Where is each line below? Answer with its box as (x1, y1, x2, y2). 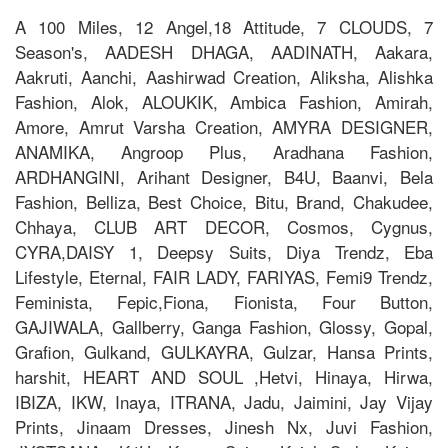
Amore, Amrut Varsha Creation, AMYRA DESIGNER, (15, 113, 433, 139)
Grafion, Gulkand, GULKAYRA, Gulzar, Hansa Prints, (15, 338, 433, 364)
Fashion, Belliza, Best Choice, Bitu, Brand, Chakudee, (15, 188, 433, 214)
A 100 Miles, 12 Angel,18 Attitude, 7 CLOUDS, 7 (15, 13, 433, 39)
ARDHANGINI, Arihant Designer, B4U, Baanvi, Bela (15, 163, 433, 189)
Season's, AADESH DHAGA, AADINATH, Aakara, (15, 38, 433, 64)
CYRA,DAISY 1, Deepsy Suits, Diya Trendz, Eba (15, 238, 433, 264)
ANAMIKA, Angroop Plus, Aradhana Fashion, (15, 138, 433, 164)
